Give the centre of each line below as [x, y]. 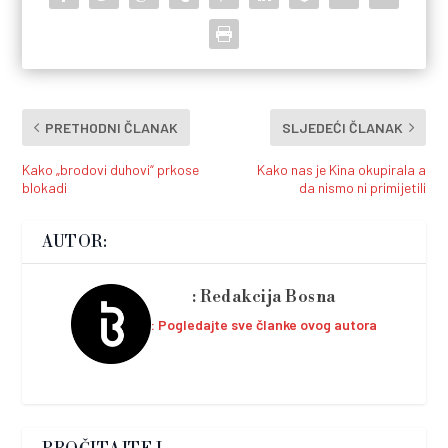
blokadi [45, 187]
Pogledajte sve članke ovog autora [267, 324]
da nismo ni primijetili [362, 187]
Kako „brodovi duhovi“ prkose [111, 169]
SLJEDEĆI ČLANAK [342, 127]
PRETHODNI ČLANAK [112, 127]
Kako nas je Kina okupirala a [341, 169]
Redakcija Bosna [268, 296]
